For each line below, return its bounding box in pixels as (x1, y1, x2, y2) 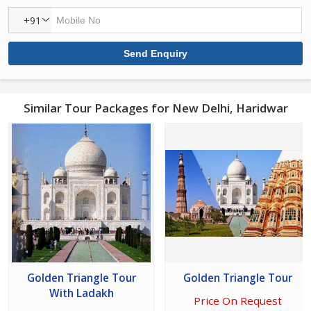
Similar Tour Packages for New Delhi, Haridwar (23, 100, 288, 117)
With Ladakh (49, 286, 114, 301)
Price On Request (193, 294, 282, 308)
